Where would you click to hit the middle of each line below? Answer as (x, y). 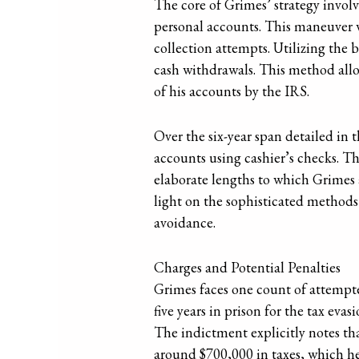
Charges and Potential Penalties (248, 267)
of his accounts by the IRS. (232, 91)
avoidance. (185, 222)
